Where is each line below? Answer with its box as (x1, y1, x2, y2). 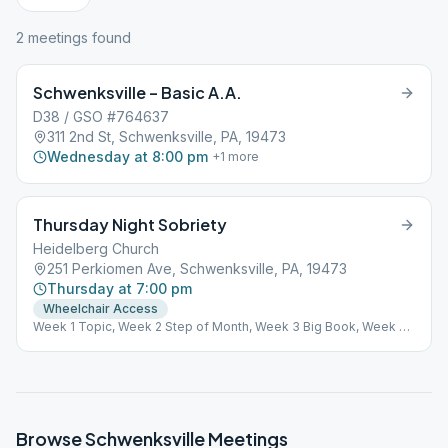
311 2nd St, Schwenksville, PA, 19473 (47, 128, 286, 145)
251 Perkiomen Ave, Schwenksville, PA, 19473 (47, 260, 347, 277)
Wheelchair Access (43, 301, 158, 316)
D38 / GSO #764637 (33, 108, 169, 125)
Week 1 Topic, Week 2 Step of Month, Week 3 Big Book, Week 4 (33, 319, 407, 334)
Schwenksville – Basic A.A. (33, 82, 242, 103)
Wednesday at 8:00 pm (47, 148, 208, 165)
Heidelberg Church (33, 240, 159, 257)
